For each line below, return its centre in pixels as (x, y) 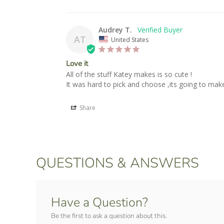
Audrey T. (115, 30)
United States (130, 39)
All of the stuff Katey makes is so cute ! (129, 74)
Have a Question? (99, 202)
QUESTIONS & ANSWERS (117, 163)
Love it (77, 63)
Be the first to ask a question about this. (109, 215)
